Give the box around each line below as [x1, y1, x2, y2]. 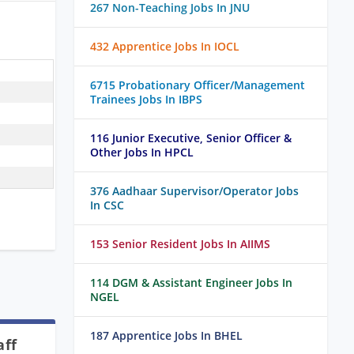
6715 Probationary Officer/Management [90, 77, 305, 93]
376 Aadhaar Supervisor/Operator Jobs [90, 183, 299, 199]
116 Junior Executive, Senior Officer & [90, 130, 292, 146]
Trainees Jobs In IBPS [90, 92, 202, 107]
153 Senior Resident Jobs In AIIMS [90, 236, 270, 252]
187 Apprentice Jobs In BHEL [90, 328, 243, 344]
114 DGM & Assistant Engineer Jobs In [90, 275, 292, 291]
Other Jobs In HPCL [90, 145, 194, 160]
